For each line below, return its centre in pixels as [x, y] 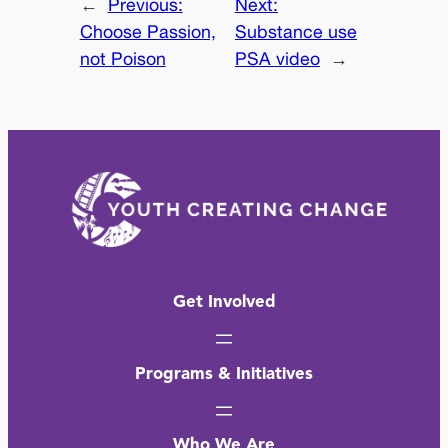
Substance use [295, 31]
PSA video [277, 58]
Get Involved [224, 302]
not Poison [122, 58]
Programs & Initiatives [224, 374]
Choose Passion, [147, 31]
